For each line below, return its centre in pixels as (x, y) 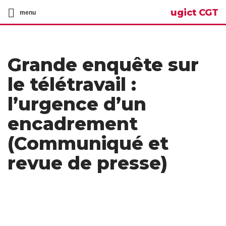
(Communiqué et (88, 143)
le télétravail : (72, 84)
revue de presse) (88, 163)
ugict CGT (194, 13)
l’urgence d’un (77, 104)
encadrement (73, 124)
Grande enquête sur (103, 65)
